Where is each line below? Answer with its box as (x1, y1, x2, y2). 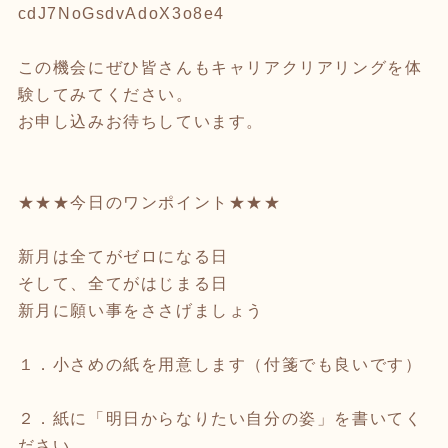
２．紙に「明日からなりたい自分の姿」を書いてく (17, 409, 423, 427)
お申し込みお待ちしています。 (17, 112, 264, 130)
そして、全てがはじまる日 (17, 274, 229, 292)
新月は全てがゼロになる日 (17, 247, 229, 265)
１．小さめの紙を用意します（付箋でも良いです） (17, 355, 423, 373)
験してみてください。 (17, 85, 194, 103)
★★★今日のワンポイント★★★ (17, 193, 282, 211)
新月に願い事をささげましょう (17, 301, 264, 319)
